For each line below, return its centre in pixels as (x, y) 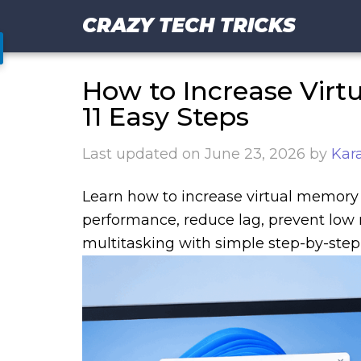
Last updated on (143, 154)
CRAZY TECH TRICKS (189, 25)
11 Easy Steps (166, 116)
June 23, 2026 (255, 154)
